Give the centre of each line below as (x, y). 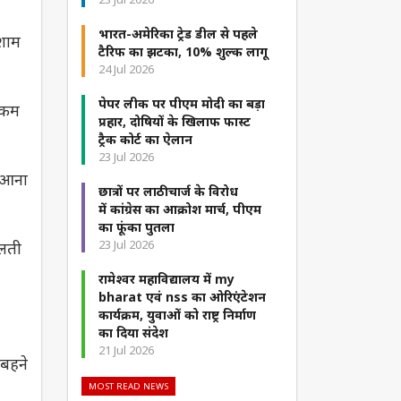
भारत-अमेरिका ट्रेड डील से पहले (178, 34)
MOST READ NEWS (128, 387)
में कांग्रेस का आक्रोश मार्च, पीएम (180, 209)
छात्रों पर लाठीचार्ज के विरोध (168, 192)
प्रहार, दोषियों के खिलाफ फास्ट (175, 122)
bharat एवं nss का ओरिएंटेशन (182, 297)
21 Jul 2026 (126, 350)
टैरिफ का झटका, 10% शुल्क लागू (183, 52)
